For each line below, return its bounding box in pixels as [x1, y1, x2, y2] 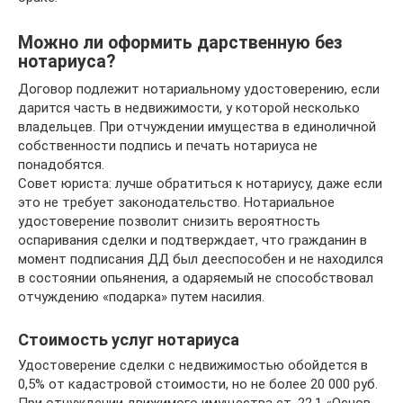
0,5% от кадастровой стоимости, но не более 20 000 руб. [18, 376, 378, 392]
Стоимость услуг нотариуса [18, 330, 239, 349]
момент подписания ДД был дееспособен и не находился [18, 251, 383, 267]
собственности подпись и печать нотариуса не [18, 138, 318, 154]
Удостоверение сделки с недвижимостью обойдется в [18, 357, 368, 373]
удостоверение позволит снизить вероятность [18, 213, 320, 229]
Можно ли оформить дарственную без [18, 32, 343, 54]
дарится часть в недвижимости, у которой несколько [18, 100, 360, 116]
